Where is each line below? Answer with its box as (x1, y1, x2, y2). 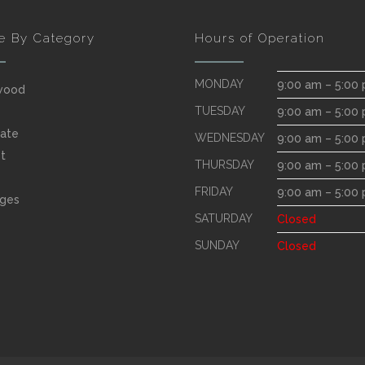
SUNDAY (195, 239, 240, 253)
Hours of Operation (195, 31, 325, 46)
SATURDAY (195, 212, 253, 226)
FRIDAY (195, 185, 233, 199)
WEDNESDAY (195, 131, 265, 145)
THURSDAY (195, 158, 254, 172)
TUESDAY (195, 104, 245, 118)
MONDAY (195, 77, 244, 91)
